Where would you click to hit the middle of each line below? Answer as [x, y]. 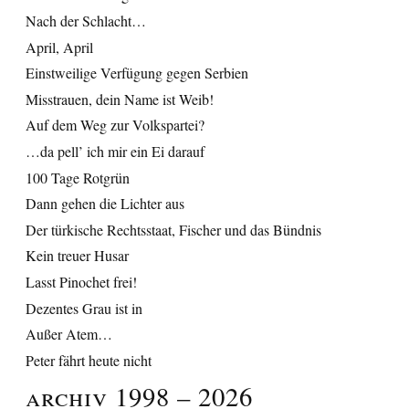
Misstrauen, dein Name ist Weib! [120, 99]
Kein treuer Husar [77, 256]
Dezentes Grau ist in [84, 308]
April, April [59, 47]
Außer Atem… [69, 334]
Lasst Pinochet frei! [81, 281]
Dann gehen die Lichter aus [105, 204]
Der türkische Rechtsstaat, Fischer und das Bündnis [173, 229]
